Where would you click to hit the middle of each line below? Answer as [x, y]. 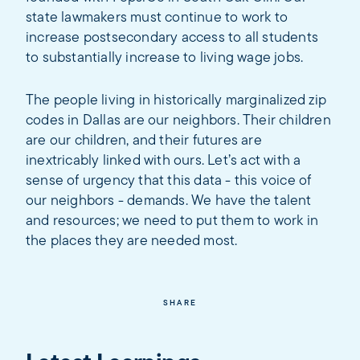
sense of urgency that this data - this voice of [169, 181]
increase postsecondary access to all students [172, 38]
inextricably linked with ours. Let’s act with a [164, 161]
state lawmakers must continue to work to [157, 18]
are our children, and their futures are [144, 141]
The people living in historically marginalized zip [176, 100]
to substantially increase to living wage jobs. [165, 58]
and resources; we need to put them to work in [172, 221]
